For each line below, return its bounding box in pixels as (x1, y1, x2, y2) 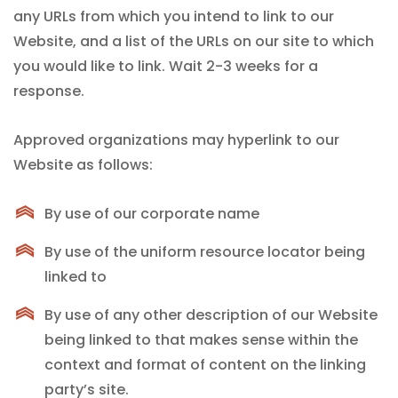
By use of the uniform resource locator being (44, 242, 365, 262)
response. (13, 81, 84, 101)
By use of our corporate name (44, 203, 259, 224)
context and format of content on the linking (44, 354, 366, 375)
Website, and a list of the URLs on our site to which (13, 31, 374, 52)
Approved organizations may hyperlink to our (13, 130, 339, 150)
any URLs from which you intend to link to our (13, 6, 334, 27)
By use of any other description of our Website (44, 305, 378, 325)
